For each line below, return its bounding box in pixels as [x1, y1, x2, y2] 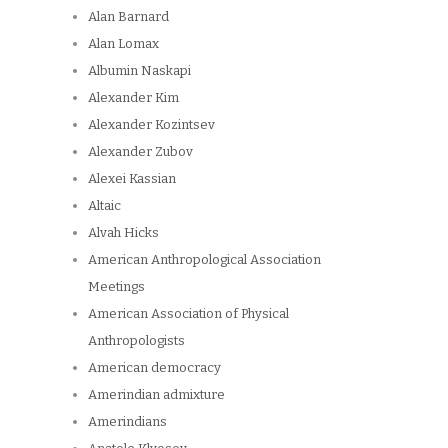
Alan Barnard [88, 8, 169, 24]
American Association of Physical [88, 305, 289, 321]
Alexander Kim [88, 89, 179, 105]
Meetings [88, 278, 145, 294]
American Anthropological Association [88, 251, 321, 267]
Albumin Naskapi [88, 62, 191, 78]
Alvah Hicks [88, 224, 159, 240]
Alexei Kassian [88, 170, 176, 186]
